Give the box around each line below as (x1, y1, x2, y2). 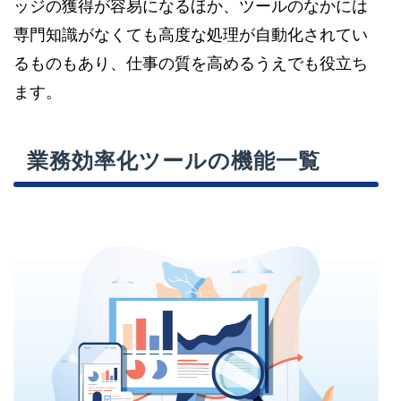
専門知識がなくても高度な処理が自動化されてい (13, 25, 368, 44)
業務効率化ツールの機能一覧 (27, 149, 320, 173)
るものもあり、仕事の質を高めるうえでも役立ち (13, 54, 368, 73)
